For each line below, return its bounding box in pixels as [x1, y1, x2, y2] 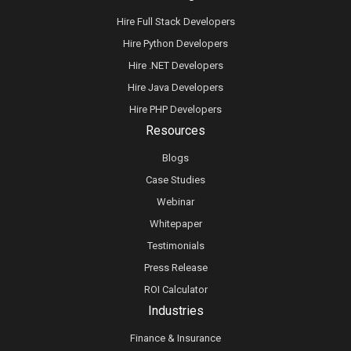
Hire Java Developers [128, 81, 223, 93]
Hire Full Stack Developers [116, 15, 235, 27]
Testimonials [147, 239, 204, 251]
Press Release [143, 261, 208, 273]
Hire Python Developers [123, 37, 228, 49]
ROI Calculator [143, 283, 208, 295]
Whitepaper [149, 217, 202, 230]
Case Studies [146, 173, 205, 186]
